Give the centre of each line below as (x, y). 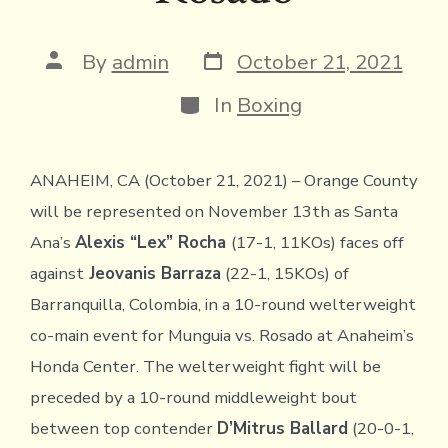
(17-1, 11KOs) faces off (317, 242)
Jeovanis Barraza (152, 273)
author (76, 79)
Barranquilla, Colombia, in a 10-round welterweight (222, 304)
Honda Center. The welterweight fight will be (205, 366)
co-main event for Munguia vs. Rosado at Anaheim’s (221, 335)
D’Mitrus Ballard (282, 428)
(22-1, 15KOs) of (284, 273)
